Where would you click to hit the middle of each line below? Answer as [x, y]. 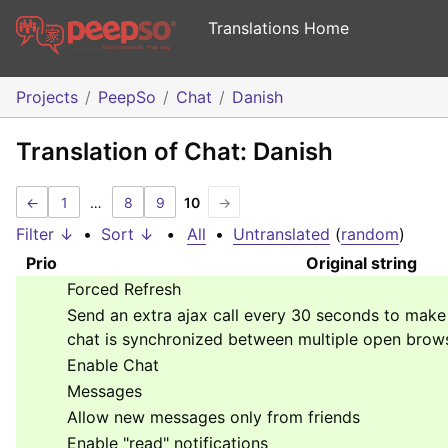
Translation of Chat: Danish [174, 152]
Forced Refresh [124, 289]
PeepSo [127, 97]
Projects [47, 97]
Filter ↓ [45, 234]
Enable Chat [113, 365]
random [370, 234]
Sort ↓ [127, 234]
